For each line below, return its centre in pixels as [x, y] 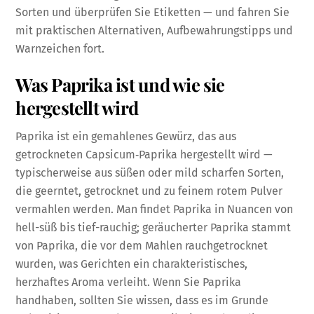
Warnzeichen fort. [60, 48]
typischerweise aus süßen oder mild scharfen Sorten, [150, 173]
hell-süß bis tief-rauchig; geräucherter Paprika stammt [153, 228]
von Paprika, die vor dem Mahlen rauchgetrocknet [142, 246]
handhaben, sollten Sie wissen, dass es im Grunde [142, 301]
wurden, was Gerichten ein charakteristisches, [132, 264]
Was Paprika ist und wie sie [120, 84]
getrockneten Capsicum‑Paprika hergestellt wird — [144, 155]
